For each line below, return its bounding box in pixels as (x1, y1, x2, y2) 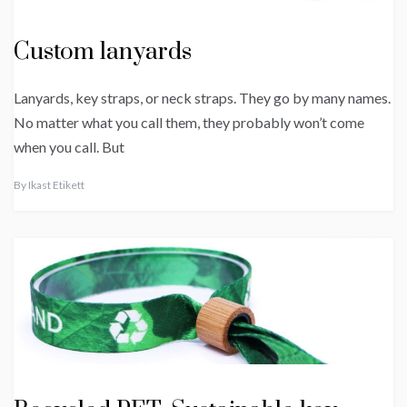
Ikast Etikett (28, 178, 84, 193)
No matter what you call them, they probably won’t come (14, 114, 364, 132)
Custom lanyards (14, 37, 192, 68)
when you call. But (14, 138, 124, 156)
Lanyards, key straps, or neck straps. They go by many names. (14, 89, 391, 107)
